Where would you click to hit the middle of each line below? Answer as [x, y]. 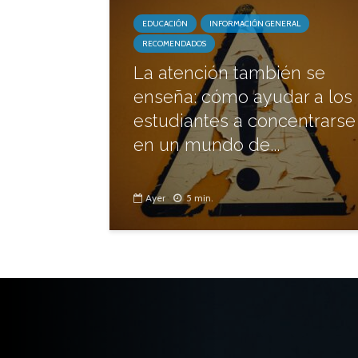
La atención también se [229, 73]
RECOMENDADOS [174, 44]
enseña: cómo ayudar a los [243, 97]
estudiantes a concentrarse [245, 121]
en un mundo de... [207, 145]
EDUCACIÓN [165, 24]
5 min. [200, 198]
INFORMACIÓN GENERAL [255, 24]
